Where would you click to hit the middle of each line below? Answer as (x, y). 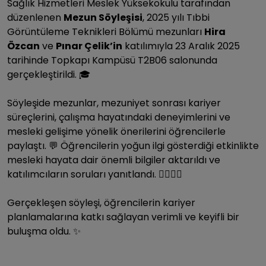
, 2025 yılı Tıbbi (176, 18)
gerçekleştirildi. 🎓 (49, 75)
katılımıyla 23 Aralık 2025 (181, 46)
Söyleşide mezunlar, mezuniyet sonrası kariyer (114, 103)
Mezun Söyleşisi (103, 18)
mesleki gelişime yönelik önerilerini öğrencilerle (116, 132)
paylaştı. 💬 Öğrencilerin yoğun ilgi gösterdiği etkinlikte (133, 146)
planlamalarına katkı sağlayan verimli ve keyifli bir (123, 217)
